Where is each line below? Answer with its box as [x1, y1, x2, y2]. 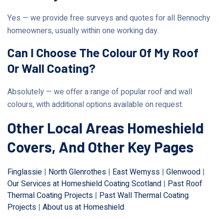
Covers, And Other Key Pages [7, 137, 194, 155]
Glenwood [166, 166, 200, 178]
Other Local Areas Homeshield [7, 118, 204, 136]
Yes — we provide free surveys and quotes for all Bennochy [7, 12, 210, 24]
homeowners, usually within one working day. [7, 24, 159, 37]
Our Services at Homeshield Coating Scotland [7, 177, 161, 190]
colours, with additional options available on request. [7, 98, 183, 110]
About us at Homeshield [43, 201, 124, 213]
